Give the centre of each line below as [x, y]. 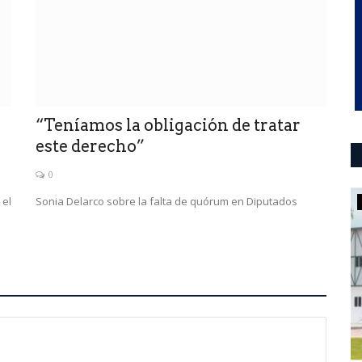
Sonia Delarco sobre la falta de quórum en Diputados [166, 201]
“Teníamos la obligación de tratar [168, 125]
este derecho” [90, 146]
